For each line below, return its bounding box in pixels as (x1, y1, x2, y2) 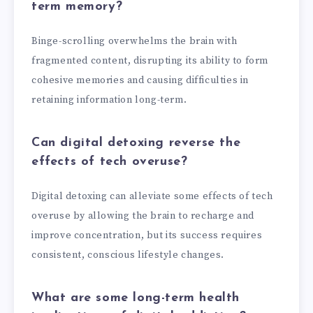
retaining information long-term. (31, 94, 187, 107)
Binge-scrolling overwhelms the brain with (31, 35, 238, 48)
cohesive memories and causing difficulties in (31, 74, 249, 87)
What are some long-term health (31, 291, 240, 305)
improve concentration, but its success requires (31, 229, 263, 242)
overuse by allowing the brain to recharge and (31, 210, 255, 223)
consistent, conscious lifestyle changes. (31, 249, 225, 262)
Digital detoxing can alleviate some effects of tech (31, 190, 273, 203)
